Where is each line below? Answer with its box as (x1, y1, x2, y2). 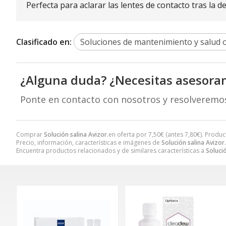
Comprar (16, 130, 44, 139)
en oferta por (108, 130, 148, 139)
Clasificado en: (16, 36, 72, 48)
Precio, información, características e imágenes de (16, 138, 161, 147)
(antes (164, 130, 185, 139)
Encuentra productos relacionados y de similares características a (16, 146, 206, 155)
